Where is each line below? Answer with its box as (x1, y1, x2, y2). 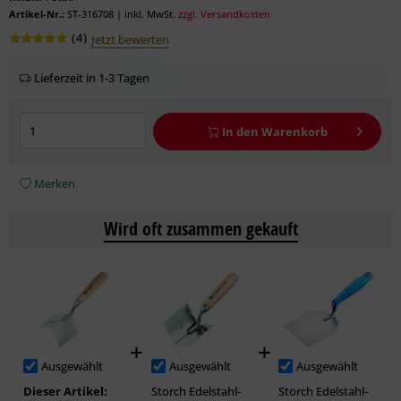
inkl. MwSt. (124, 7, 178, 21)
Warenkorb (260, 124, 328, 140)
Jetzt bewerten (91, 31, 169, 47)
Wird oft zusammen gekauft (103, 217, 298, 241)
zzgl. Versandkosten (178, 7, 270, 21)
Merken (34, 175, 75, 192)
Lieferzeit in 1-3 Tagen (31, 70, 149, 86)
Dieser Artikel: (23, 382, 107, 399)
